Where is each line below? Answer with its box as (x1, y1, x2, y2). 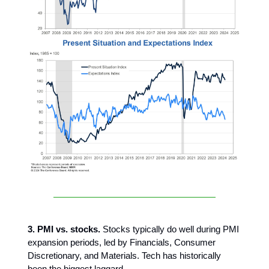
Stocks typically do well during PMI (100, 224, 239, 235)
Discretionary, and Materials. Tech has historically (28, 250, 221, 261)
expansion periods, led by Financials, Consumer (28, 237, 216, 248)
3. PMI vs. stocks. (28, 224, 100, 235)
